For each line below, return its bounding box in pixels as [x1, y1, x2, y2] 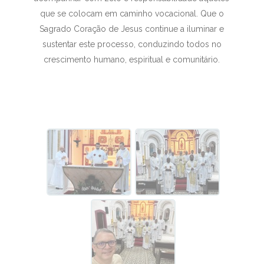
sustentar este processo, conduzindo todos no [42, 39, 222, 49]
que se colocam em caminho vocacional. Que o [39, 9, 224, 18]
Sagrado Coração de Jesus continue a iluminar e [39, 24, 225, 34]
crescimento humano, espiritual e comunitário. [44, 55, 220, 64]
